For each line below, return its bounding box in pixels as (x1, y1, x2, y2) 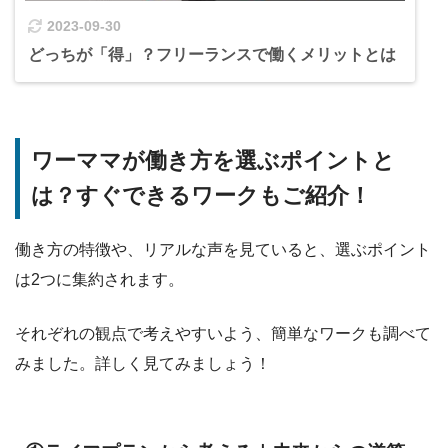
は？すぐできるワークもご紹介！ (31, 183, 372, 209)
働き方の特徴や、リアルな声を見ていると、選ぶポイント (15, 240, 431, 258)
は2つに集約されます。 (15, 270, 184, 288)
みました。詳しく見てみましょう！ (15, 354, 271, 372)
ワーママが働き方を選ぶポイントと (31, 148, 396, 174)
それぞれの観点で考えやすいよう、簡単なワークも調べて (15, 324, 431, 342)
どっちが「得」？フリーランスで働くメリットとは (28, 45, 396, 63)
